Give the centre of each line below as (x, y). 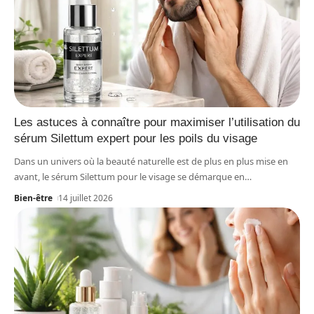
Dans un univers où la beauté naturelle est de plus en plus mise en (151, 162)
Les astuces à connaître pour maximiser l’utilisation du (157, 123)
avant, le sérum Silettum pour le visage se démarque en (129, 177)
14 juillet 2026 (86, 198)
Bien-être (33, 198)
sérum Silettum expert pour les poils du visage (136, 139)
